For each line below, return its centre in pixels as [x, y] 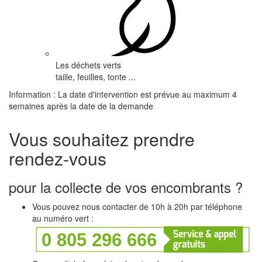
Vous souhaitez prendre [102, 139]
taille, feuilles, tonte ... [96, 77]
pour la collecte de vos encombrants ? [126, 187]
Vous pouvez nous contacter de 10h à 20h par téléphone [137, 206]
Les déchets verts [88, 65]
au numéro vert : [63, 218]
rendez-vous [58, 158]
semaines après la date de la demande [81, 106]
